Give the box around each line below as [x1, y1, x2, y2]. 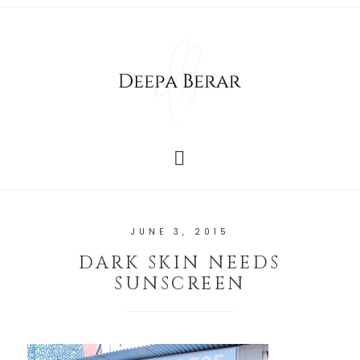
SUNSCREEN [114, 272, 246, 297]
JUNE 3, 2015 [130, 226, 230, 239]
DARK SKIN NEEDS [79, 252, 281, 276]
